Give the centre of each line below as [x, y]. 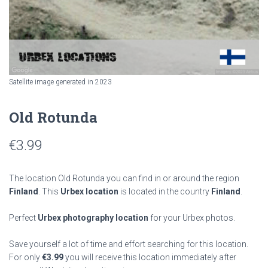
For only [25, 257]
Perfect [23, 218]
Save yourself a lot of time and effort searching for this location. [129, 244]
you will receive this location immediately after [150, 257]
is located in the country [165, 191]
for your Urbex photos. [192, 218]
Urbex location [89, 191]
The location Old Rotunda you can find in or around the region [124, 178]
